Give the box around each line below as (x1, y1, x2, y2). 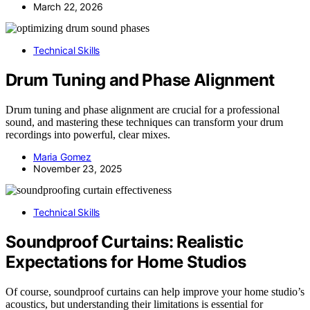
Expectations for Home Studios (6, 251, 246, 272)
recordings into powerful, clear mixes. (6, 129, 170, 140)
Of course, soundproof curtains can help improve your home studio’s (6, 285, 304, 298)
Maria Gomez (33, 151, 92, 163)
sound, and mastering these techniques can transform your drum (6, 116, 283, 128)
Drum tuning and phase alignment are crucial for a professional (6, 104, 280, 116)
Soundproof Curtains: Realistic (6, 231, 243, 252)
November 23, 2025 (33, 163, 123, 174)
